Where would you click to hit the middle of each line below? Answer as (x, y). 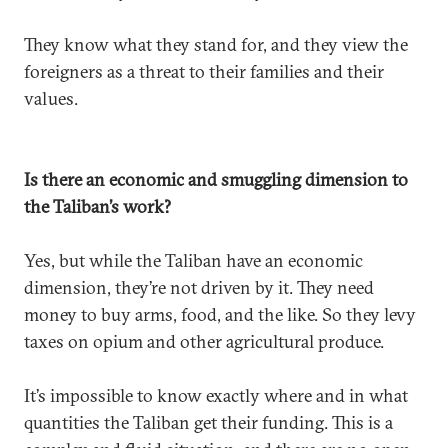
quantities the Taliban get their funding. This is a (208, 422)
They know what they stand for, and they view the (216, 44)
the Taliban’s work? (97, 206)
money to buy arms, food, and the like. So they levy (220, 314)
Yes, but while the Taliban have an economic (193, 260)
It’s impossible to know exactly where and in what (216, 395)
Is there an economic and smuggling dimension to (216, 179)
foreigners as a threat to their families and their (204, 71)
